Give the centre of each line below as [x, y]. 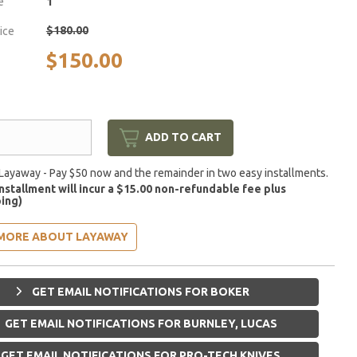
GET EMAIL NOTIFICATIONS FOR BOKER [140, 291]
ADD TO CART [183, 137]
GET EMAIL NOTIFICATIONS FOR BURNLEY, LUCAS [139, 323]
